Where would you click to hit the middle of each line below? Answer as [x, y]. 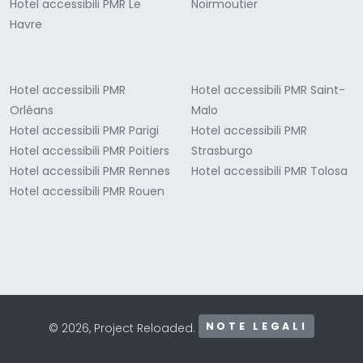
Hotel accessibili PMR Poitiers [90, 151]
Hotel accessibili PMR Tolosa [269, 171]
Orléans [32, 111]
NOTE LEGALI [256, 327]
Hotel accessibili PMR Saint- [268, 90]
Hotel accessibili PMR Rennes [90, 171]
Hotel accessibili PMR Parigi [84, 131]
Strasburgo [222, 151]
